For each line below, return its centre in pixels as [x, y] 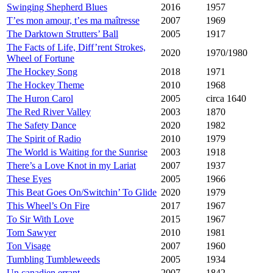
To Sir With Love [40, 219]
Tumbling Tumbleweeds [53, 260]
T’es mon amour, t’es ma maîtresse [73, 21]
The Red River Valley [49, 112]
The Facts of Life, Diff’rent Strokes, [76, 48]
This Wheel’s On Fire [48, 206]
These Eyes [29, 179]
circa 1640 [226, 99]
